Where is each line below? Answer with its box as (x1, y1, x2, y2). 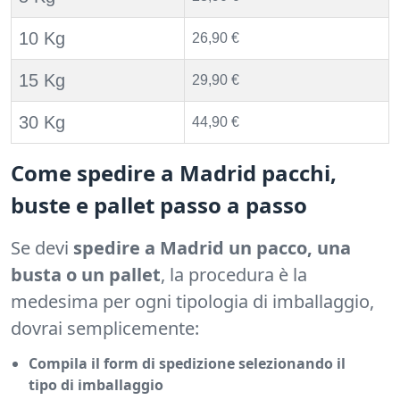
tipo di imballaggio (29, 375, 163, 396)
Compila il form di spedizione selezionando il (29, 354, 346, 374)
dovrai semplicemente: (11, 316, 199, 341)
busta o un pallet (11, 262, 161, 287)
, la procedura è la (161, 262, 307, 287)
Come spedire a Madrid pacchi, (11, 158, 337, 188)
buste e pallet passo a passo (11, 190, 307, 221)
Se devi (11, 236, 69, 261)
